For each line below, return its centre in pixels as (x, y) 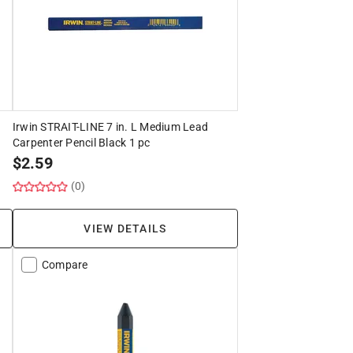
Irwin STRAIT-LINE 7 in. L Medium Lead (110, 126)
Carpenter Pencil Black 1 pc (81, 142)
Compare (65, 264)
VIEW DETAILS (125, 228)
